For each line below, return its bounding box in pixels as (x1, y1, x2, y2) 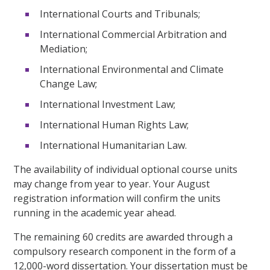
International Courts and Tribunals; (40, 7, 201, 20)
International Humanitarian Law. (40, 138, 187, 152)
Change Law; (40, 77, 98, 90)
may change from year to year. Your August (13, 177, 210, 190)
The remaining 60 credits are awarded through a (13, 230, 233, 243)
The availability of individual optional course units (13, 162, 238, 176)
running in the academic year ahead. (13, 206, 177, 219)
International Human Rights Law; (40, 118, 189, 131)
